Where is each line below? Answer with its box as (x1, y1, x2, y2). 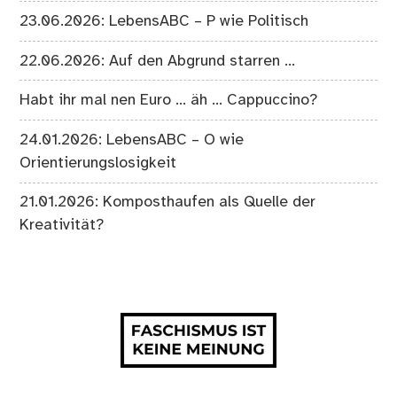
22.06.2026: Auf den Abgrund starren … (19, 52, 296, 69)
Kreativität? (19, 217, 105, 234)
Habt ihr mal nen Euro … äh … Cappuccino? (19, 92, 318, 109)
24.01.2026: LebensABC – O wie (19, 131, 245, 148)
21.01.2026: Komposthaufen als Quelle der (19, 194, 316, 211)
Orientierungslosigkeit (19, 154, 177, 171)
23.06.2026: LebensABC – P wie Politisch (19, 13, 309, 30)
